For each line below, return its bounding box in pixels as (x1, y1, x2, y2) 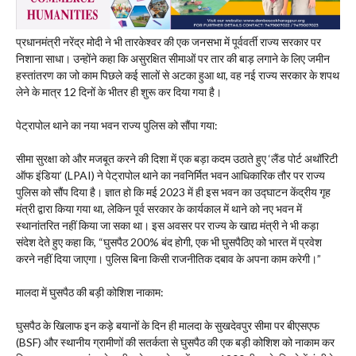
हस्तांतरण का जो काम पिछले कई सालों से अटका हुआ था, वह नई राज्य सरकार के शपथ (16, 68, 339, 83)
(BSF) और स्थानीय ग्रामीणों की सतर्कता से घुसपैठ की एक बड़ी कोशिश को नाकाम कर (16, 335, 335, 350)
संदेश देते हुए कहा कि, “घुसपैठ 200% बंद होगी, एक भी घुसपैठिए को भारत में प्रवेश (16, 235, 322, 250)
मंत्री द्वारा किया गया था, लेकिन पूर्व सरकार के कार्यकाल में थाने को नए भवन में (16, 202, 302, 216)
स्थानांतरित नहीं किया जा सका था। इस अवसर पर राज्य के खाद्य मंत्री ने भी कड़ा (16, 219, 319, 233)
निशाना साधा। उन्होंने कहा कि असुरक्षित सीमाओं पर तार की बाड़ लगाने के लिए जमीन (16, 52, 330, 66)
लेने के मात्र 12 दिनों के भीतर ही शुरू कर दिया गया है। (16, 85, 222, 99)
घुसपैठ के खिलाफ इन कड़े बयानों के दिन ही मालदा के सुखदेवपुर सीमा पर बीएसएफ (16, 319, 319, 333)
